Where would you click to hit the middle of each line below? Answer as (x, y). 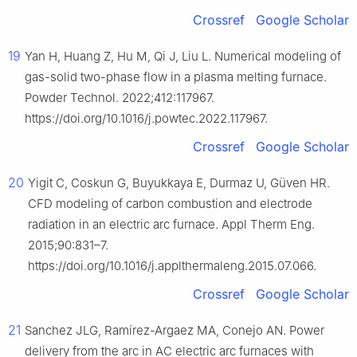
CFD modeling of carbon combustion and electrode (170, 204)
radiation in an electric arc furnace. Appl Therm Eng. (171, 225)
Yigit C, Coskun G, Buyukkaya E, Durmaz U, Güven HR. (179, 183)
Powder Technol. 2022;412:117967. (120, 98)
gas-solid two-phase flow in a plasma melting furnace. (176, 77)
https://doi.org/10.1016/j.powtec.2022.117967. (146, 119)
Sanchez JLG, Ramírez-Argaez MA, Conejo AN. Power (175, 331)
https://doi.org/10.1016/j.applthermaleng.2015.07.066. (172, 266)
